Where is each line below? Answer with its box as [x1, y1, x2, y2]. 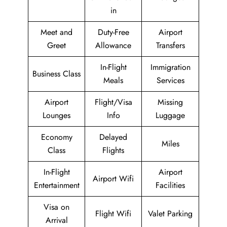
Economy [41, 131, 72, 143]
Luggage [156, 109, 185, 121]
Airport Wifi [93, 173, 134, 184]
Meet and [41, 26, 72, 38]
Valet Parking [148, 208, 193, 219]
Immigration [150, 61, 191, 73]
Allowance [95, 40, 131, 51]
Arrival [45, 214, 68, 226]
